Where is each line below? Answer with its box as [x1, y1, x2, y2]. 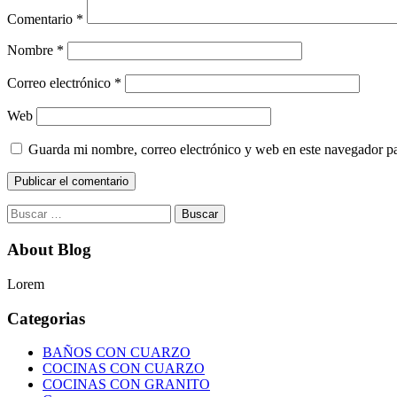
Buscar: [6, 204, 49, 220]
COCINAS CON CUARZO [43, 361, 205, 377]
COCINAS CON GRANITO [43, 377, 210, 393]
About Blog [7, 240, 91, 260]
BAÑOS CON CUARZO [43, 345, 191, 361]
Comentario [7, 12, 76, 27]
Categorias [7, 308, 85, 328]
